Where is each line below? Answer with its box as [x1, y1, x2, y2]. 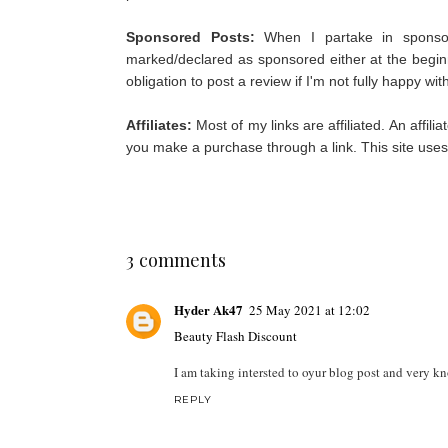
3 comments [125, 247, 226, 273]
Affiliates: [125, 117, 197, 134]
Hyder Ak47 [173, 300, 243, 320]
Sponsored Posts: [125, 29, 265, 46]
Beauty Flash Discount [173, 327, 297, 346]
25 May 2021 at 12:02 [248, 301, 370, 320]
